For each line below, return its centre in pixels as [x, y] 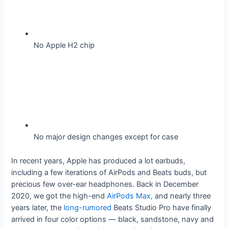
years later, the [38, 207]
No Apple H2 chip [64, 46]
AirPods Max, [130, 196]
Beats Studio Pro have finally [162, 207]
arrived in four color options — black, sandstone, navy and [113, 219]
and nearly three [182, 196]
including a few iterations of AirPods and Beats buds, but [109, 172]
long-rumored [88, 207]
